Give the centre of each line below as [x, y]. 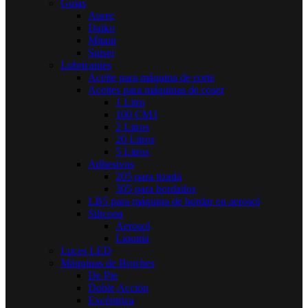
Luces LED [86, 250]
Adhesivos [111, 164]
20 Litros [135, 139]
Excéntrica [111, 300]
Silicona [106, 213]
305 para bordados [156, 188]
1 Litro [130, 102]
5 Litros [132, 151]
